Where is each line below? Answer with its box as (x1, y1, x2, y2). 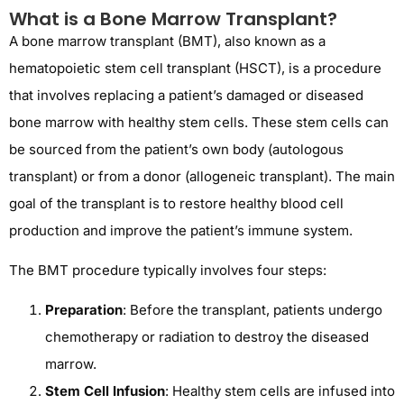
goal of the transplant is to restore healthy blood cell (9, 194, 344, 212)
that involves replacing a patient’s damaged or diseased (9, 86, 363, 104)
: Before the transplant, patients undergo (123, 301, 382, 319)
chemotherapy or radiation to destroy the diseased (45, 328, 369, 346)
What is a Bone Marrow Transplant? (9, 5, 337, 32)
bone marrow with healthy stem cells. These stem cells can (9, 113, 389, 131)
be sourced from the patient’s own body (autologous (9, 140, 344, 158)
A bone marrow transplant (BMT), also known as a (9, 32, 326, 50)
